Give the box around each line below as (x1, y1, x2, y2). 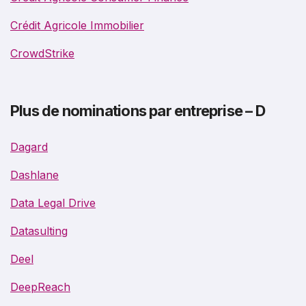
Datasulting (10, 223, 68, 238)
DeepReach (10, 279, 70, 294)
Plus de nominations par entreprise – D (10, 101, 265, 120)
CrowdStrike (10, 46, 74, 60)
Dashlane (10, 167, 59, 182)
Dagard (10, 139, 48, 154)
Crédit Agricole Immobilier (10, 18, 144, 32)
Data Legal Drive (10, 195, 96, 210)
